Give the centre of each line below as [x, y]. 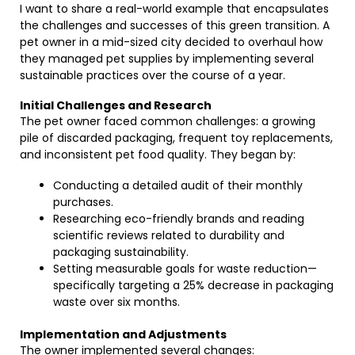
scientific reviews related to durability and [169, 235]
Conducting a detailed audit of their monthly [178, 185]
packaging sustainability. [121, 252]
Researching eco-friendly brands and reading [179, 219]
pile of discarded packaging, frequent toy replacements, [176, 138]
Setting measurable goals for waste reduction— [185, 269]
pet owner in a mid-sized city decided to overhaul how [171, 42]
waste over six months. [116, 302]
